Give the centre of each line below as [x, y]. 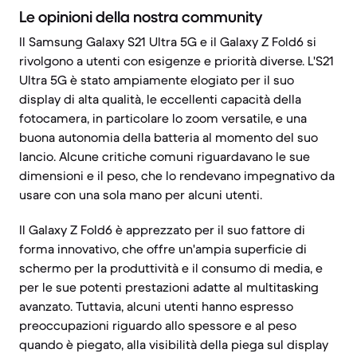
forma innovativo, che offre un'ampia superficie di [163, 249]
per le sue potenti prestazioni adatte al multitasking [169, 287]
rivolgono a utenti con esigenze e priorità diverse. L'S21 [177, 61]
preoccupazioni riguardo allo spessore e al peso [158, 325]
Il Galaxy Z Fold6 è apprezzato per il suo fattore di [162, 229]
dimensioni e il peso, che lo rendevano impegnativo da [177, 175]
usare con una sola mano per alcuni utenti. [141, 194]
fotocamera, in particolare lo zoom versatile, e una [163, 118]
